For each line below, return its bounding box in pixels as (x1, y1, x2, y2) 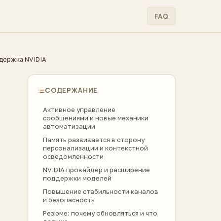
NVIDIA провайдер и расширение (43, 166, 150, 174)
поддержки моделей (43, 174, 111, 182)
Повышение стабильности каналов (43, 187, 158, 195)
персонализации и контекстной (43, 144, 148, 152)
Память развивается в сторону (43, 136, 145, 144)
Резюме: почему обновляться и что (43, 209, 157, 217)
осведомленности (43, 152, 104, 160)
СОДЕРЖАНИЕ (45, 86, 98, 95)
